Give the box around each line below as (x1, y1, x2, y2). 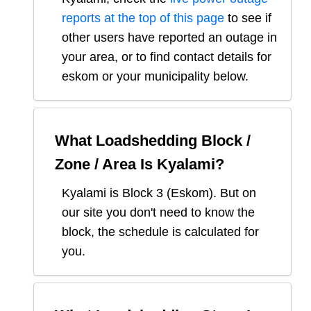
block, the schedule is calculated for (62, 225, 259, 239)
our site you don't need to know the (62, 205, 255, 220)
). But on (209, 186, 256, 201)
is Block (106, 186, 156, 201)
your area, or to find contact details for (62, 50, 271, 65)
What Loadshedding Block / (55, 132, 251, 150)
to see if (224, 11, 271, 26)
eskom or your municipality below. (62, 69, 249, 84)
